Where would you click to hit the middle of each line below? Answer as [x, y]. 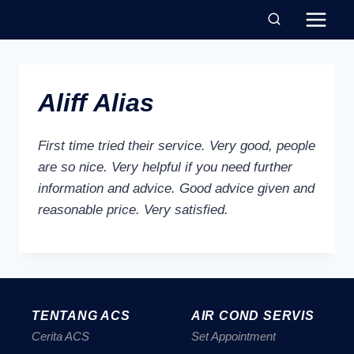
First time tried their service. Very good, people [177, 146]
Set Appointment [233, 336]
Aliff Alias [96, 103]
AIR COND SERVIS [252, 316]
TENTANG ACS [81, 316]
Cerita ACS [60, 336]
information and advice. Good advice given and [176, 188]
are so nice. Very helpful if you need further [165, 167]
